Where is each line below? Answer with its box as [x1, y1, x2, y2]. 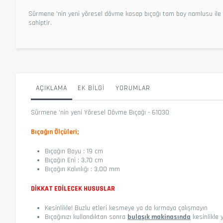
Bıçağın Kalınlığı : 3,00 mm [45, 164, 120, 174]
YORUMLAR [115, 83, 150, 93]
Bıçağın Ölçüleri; [31, 127, 79, 136]
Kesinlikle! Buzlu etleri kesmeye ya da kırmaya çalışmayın [45, 203, 208, 213]
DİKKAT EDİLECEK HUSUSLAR [31, 184, 115, 193]
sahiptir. [28, 18, 52, 27]
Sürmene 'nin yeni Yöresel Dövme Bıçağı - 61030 [31, 108, 169, 117]
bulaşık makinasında [127, 212, 191, 222]
